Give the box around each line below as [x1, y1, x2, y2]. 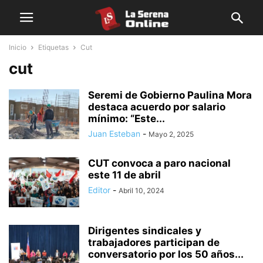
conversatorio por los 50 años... [88, 248, 244, 260]
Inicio [9, 43, 26, 52]
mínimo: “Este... [88, 113, 165, 124]
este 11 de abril [88, 169, 161, 181]
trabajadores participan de [88, 237, 220, 248]
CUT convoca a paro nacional [88, 157, 231, 169]
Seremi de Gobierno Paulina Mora [88, 89, 252, 101]
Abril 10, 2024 [119, 186, 164, 195]
